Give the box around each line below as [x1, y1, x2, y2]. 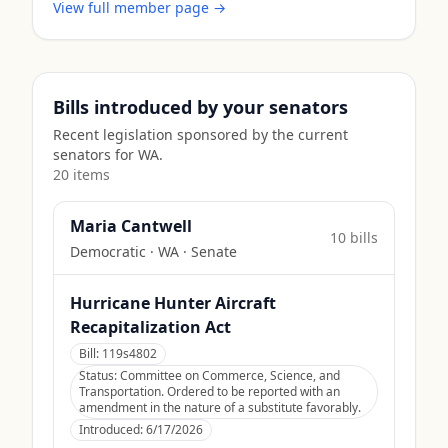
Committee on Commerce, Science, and [120, 367, 340, 384]
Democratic [70, 242, 146, 261]
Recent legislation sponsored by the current [53, 125, 348, 144]
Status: [79, 367, 120, 384]
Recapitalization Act [70, 316, 231, 338]
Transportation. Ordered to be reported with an [79, 383, 340, 400]
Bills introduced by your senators [53, 95, 348, 119]
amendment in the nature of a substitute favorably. [79, 399, 361, 416]
